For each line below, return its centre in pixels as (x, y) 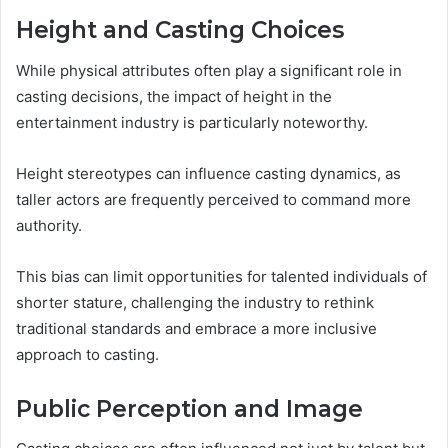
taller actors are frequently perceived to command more (213, 199)
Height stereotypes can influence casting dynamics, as (208, 173)
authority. (49, 225)
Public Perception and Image (189, 408)
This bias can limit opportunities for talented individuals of (221, 276)
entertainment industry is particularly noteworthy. (192, 122)
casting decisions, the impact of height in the (174, 96)
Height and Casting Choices (180, 30)
